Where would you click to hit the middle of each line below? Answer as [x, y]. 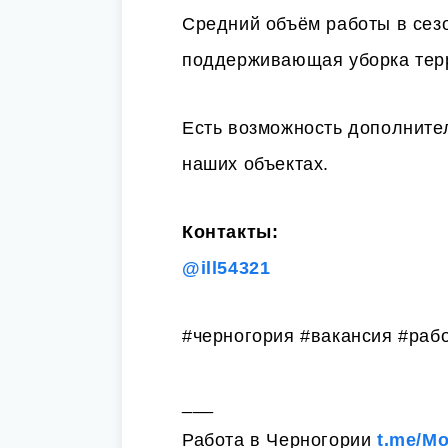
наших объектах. [255, 164]
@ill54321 [226, 268]
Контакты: [230, 232]
